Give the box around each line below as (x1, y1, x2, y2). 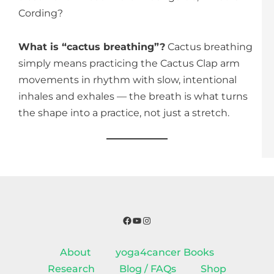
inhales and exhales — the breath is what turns (18, 90, 248, 102)
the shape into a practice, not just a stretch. (18, 106, 229, 119)
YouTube (131, 217, 175, 229)
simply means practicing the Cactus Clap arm (18, 57, 240, 69)
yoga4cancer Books (116, 246, 214, 258)
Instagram (141, 217, 193, 229)
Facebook (122, 217, 171, 229)
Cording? (18, 7, 63, 19)
